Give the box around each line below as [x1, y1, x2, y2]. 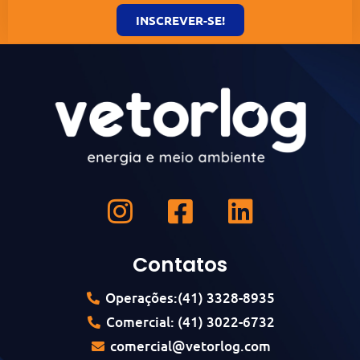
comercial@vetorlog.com [109, 337, 271, 356]
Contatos [133, 251, 227, 280]
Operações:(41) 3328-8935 [105, 288, 275, 308]
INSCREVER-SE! [135, 11, 225, 28]
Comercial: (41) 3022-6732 [105, 313, 275, 332]
